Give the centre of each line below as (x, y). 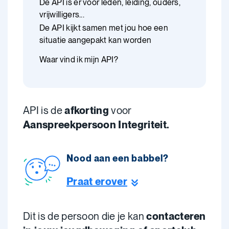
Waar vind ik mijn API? (79, 60)
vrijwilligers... (62, 15)
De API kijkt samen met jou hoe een (104, 28)
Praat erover (97, 181)
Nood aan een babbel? (118, 158)
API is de (44, 110)
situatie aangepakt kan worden (96, 40)
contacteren (176, 216)
